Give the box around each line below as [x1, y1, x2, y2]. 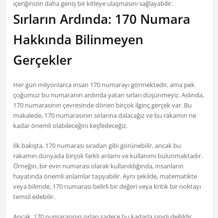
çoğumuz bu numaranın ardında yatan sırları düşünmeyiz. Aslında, [13, 91, 204, 100]
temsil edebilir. [13, 192, 55, 201]
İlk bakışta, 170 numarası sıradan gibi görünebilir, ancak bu [13, 141, 181, 150]
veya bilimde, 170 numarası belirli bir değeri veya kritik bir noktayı [13, 182, 201, 191]
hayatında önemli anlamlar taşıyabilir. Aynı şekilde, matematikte [13, 172, 197, 181]
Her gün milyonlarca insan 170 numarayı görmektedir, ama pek [13, 80, 195, 90]
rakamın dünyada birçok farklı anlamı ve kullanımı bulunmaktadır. [13, 151, 202, 161]
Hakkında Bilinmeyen [13, 31, 144, 49]
